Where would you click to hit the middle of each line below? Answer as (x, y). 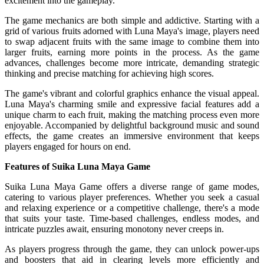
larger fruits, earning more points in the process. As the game (132, 52)
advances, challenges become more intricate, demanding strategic (132, 62)
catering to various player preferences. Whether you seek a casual (132, 197)
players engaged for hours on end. (68, 146)
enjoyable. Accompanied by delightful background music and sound (132, 125)
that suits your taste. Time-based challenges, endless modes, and (132, 218)
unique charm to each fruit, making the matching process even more (132, 114)
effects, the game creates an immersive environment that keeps (132, 136)
